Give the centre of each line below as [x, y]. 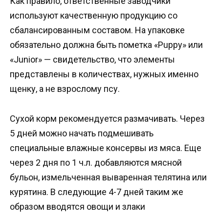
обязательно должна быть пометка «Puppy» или [106, 45]
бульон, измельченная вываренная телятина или [108, 177]
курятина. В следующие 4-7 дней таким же [97, 192]
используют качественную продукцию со [94, 16]
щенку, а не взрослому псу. [65, 89]
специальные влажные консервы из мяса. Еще [106, 148]
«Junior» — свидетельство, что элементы [92, 60]
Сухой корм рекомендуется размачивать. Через [107, 119]
